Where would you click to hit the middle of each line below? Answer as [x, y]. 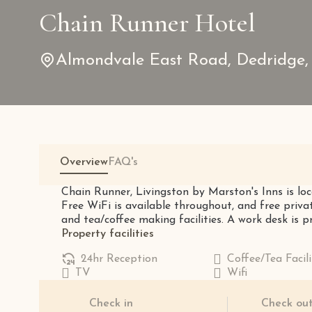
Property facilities [108, 234]
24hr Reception [119, 259]
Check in [111, 304]
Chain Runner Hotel [147, 23]
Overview [84, 162]
